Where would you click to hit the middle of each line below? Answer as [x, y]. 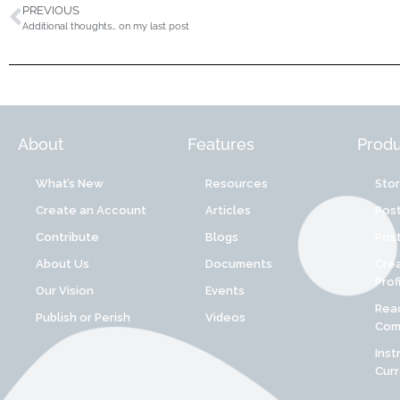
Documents [238, 264]
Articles [228, 211]
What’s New [70, 184]
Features [221, 145]
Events [225, 291]
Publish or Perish [83, 318]
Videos [225, 318]
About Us [62, 264]
